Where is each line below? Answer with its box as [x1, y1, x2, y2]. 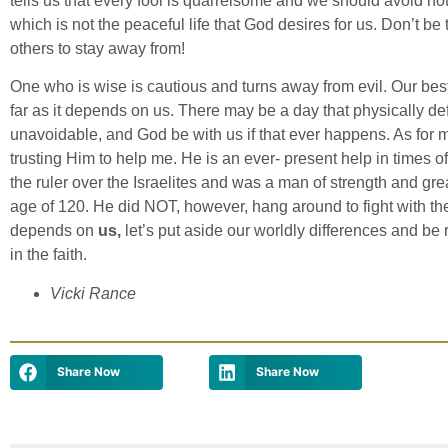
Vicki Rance [50, 284, 136, 302]
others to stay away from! [10, 40, 185, 58]
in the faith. [10, 246, 87, 264]
